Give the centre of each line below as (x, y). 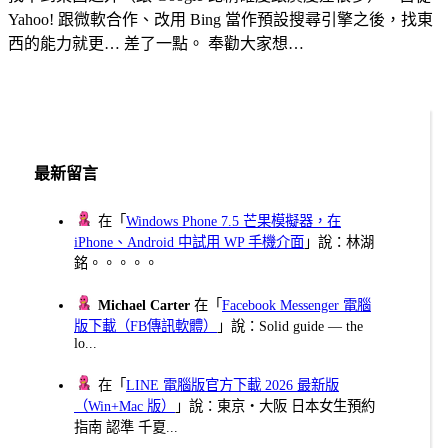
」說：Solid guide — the (290, 325)
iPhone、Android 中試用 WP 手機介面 (189, 241)
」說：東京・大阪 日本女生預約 (275, 405)
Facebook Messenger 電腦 (296, 304)
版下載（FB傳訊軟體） (145, 325)
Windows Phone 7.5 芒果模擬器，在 (233, 220)
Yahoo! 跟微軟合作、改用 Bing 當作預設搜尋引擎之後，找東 (220, 20)
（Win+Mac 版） (124, 405)
